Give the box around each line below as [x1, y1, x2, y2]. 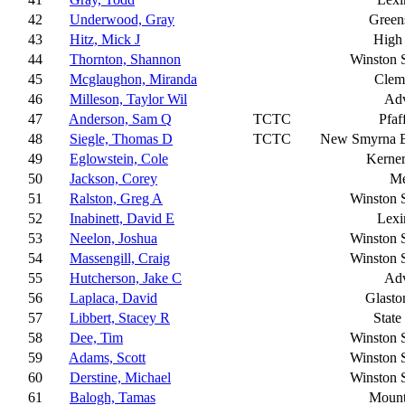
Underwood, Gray [70, 12, 174, 27]
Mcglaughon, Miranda [70, 71, 197, 87]
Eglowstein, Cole [70, 151, 168, 166]
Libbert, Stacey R [70, 310, 170, 325]
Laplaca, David [70, 290, 157, 306]
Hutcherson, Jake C [70, 270, 182, 286]
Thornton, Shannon [70, 52, 181, 67]
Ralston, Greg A [70, 191, 163, 206]
